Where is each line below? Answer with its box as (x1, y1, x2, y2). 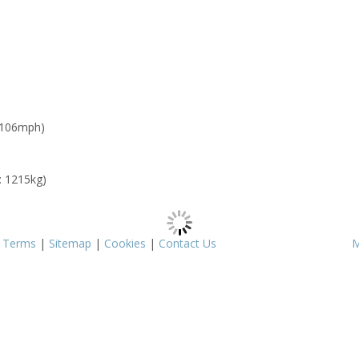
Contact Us (159, 236, 216, 252)
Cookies (104, 236, 146, 252)
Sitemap (49, 236, 91, 252)
